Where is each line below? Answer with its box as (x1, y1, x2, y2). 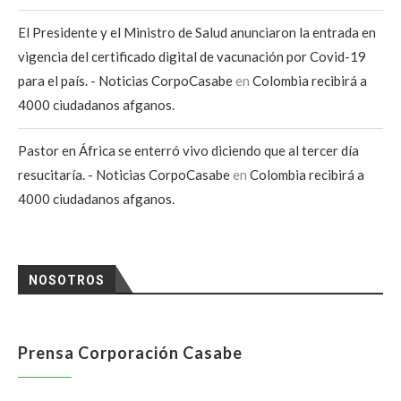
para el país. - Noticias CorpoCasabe (18, 73, 233, 89)
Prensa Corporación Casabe (18, 343, 243, 363)
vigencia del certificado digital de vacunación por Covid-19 (18, 48, 366, 64)
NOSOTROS (29, 273, 105, 287)
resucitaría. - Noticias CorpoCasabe (18, 166, 230, 183)
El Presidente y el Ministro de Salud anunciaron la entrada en (18, 24, 376, 40)
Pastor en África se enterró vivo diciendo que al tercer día (18, 142, 359, 158)
